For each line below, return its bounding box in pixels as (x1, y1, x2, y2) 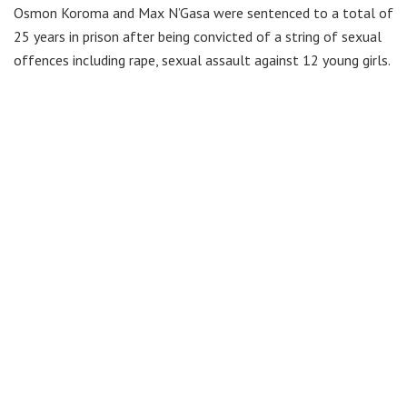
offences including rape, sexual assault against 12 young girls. (14, 50, 391, 69)
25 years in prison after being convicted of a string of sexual (14, 26, 382, 45)
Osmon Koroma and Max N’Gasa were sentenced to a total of (14, 3, 393, 22)
